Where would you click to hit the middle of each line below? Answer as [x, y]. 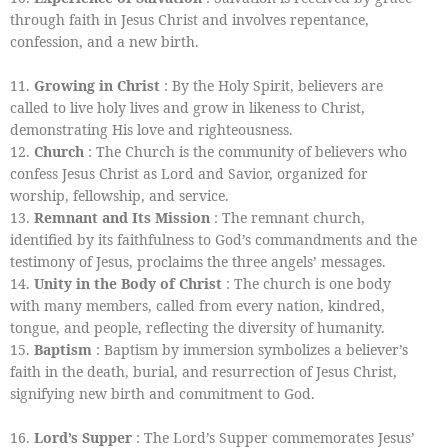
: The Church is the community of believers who [245, 151]
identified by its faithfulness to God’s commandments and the [213, 239]
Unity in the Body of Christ [128, 283]
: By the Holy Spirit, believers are [271, 85]
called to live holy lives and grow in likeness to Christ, [187, 107]
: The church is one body [306, 283]
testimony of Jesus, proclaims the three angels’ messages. [198, 261]
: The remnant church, [287, 217]
